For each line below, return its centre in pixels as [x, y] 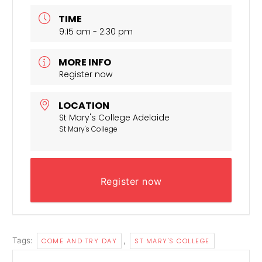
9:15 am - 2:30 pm [96, 31]
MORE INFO [85, 63]
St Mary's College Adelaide [115, 117]
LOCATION [84, 105]
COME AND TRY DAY [80, 241]
